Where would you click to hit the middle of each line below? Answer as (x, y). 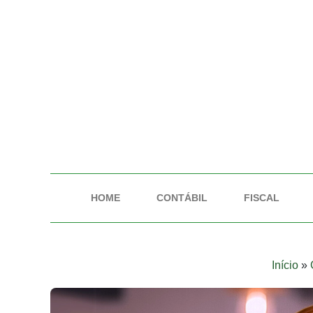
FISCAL (262, 198)
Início (285, 265)
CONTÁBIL (182, 198)
